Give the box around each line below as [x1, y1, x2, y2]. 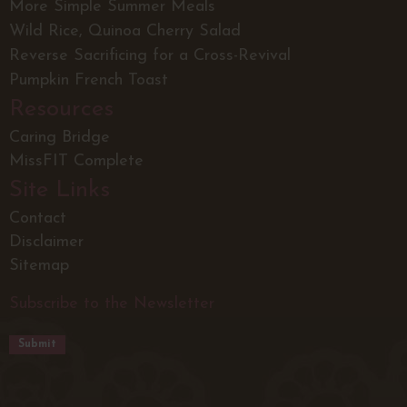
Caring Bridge [9, 129, 110, 147]
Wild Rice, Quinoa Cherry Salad [9, 23, 241, 41]
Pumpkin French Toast [9, 72, 168, 90]
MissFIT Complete [9, 153, 144, 171]
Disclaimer [9, 233, 84, 252]
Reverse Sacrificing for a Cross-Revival [9, 47, 291, 65]
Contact [9, 210, 66, 228]
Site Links [9, 178, 110, 203]
